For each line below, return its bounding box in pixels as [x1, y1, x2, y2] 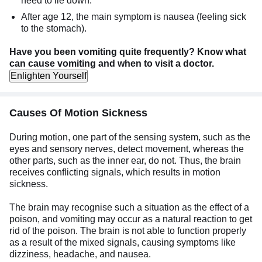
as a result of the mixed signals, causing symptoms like [9, 237, 236, 247]
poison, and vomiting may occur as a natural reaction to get [9, 213, 252, 224]
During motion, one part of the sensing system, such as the [9, 132, 250, 142]
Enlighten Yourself [11, 70, 87, 81]
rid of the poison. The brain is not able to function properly [9, 225, 246, 236]
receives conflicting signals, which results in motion [9, 167, 220, 177]
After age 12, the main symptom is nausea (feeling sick [21, 11, 246, 22]
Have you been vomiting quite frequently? [9, 46, 197, 57]
